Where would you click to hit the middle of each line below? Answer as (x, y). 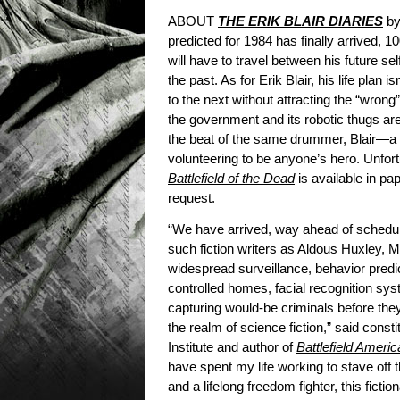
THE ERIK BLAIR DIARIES (300, 22)
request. (192, 199)
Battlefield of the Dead (231, 179)
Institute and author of (232, 348)
